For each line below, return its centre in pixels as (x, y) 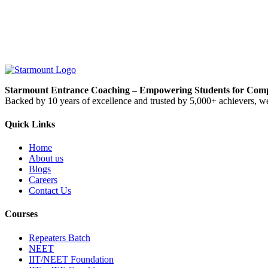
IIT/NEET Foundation (71, 259)
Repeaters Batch (60, 237)
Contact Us (50, 191)
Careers (43, 180)
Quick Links (30, 124)
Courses (21, 214)
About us (46, 159)
